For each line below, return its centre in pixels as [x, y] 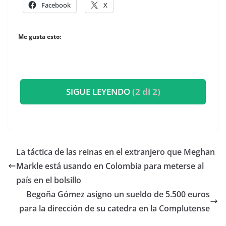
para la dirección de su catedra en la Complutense [115, 208]
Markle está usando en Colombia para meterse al [110, 166]
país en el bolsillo [50, 180]
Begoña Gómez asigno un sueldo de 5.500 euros [118, 194]
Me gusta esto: [40, 37]
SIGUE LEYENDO [99, 92]
